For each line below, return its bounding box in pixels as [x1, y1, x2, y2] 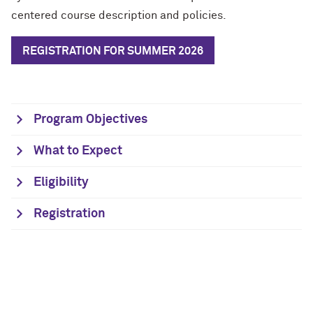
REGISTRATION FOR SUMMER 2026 [22, 45, 203, 57]
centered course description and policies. [11, 10, 226, 21]
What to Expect [34, 144, 122, 157]
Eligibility [34, 175, 89, 189]
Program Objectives [34, 112, 147, 126]
